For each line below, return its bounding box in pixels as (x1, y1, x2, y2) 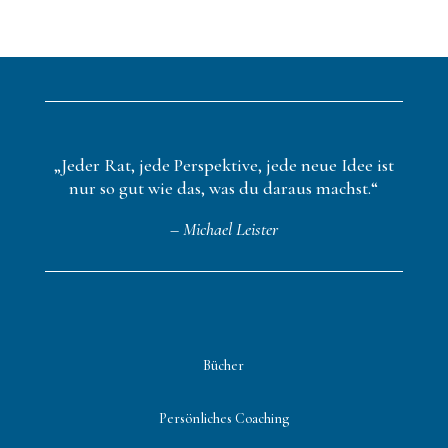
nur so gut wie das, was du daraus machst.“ (69, 177, 379, 199)
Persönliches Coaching (158, 410, 289, 427)
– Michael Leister (169, 218, 278, 240)
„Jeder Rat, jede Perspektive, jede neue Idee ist (53, 154, 394, 176)
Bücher (203, 357, 245, 374)
